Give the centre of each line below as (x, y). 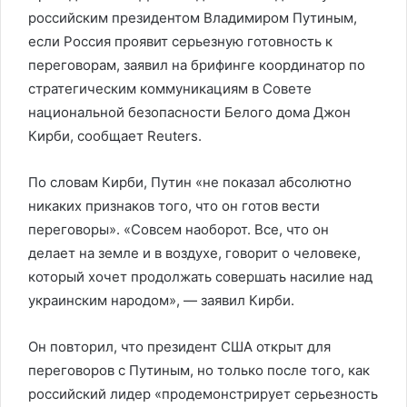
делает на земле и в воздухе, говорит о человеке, (194, 253)
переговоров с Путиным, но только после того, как (199, 370)
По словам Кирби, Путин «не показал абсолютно (190, 182)
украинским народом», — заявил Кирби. (161, 300)
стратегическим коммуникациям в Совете (170, 89)
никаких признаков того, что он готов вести (174, 206)
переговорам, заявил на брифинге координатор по (197, 65)
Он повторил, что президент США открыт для (179, 347)
